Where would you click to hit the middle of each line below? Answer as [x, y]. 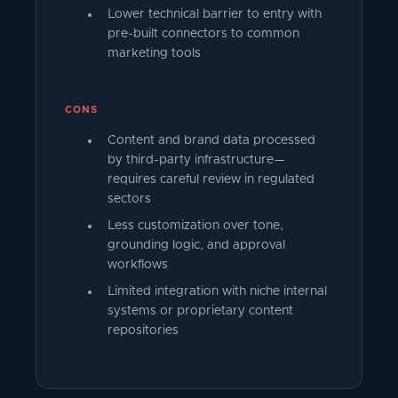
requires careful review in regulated [211, 179]
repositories [143, 330]
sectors [129, 199]
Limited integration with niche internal [217, 291]
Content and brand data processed [211, 140]
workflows [138, 265]
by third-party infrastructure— [196, 160]
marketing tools [154, 53]
